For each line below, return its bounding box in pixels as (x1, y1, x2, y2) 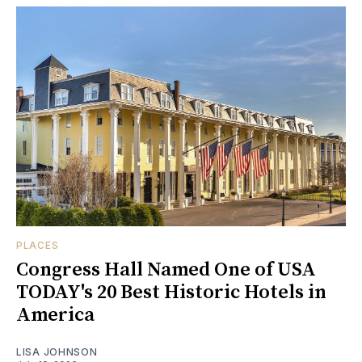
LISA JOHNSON (16, 346, 98, 359)
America (16, 303, 95, 328)
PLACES (16, 239, 59, 252)
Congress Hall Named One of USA (16, 258, 316, 283)
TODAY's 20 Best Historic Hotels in (16, 280, 326, 305)
